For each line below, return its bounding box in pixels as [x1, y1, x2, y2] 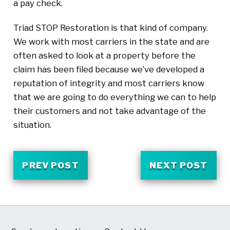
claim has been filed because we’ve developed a [13, 64, 204, 74]
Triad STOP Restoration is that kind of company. [13, 22, 208, 33]
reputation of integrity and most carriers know [13, 78, 204, 88]
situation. [13, 119, 51, 130]
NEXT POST [149, 160, 208, 170]
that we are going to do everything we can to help [13, 91, 216, 102]
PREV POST [22, 160, 79, 170]
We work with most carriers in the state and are [13, 36, 209, 47]
